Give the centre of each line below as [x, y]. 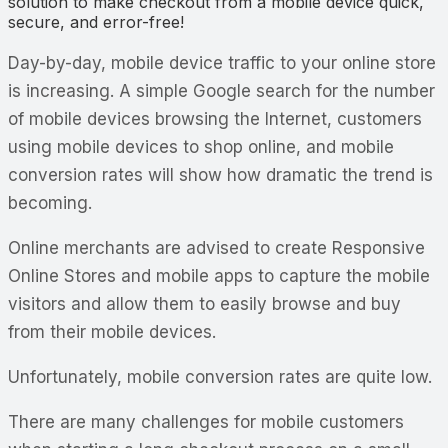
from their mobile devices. [112, 331]
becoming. [50, 202]
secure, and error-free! [96, 21]
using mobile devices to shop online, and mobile [201, 146]
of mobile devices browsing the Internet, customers [215, 118]
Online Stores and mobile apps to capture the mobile [219, 275]
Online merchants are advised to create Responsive [216, 247]
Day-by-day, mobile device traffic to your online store [222, 62]
